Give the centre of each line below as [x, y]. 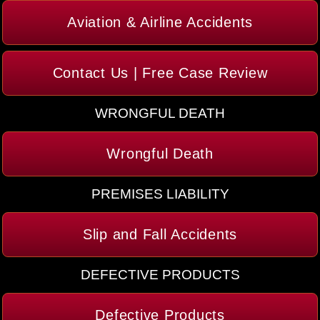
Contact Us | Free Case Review [160, 72]
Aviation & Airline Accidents [160, 22]
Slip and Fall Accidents [160, 234]
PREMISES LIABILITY [160, 194]
